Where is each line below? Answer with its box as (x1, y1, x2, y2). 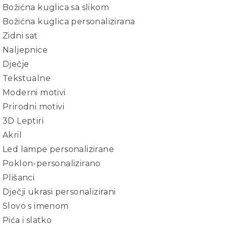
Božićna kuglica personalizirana (3, 17, 135, 26)
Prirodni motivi (3, 102, 64, 111)
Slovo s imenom (3, 201, 69, 211)
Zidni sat (3, 31, 38, 41)
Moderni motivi (3, 88, 66, 97)
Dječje (3, 59, 29, 69)
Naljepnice (3, 45, 48, 55)
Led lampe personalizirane (3, 144, 114, 154)
